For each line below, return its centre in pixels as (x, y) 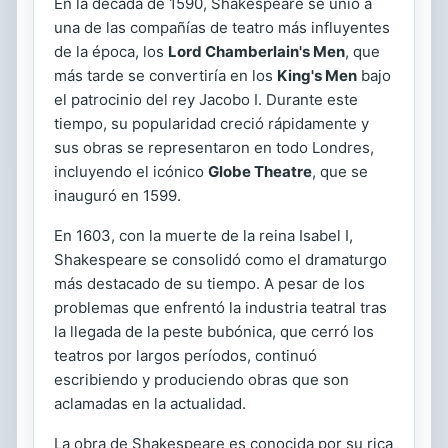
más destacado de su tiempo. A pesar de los (209, 284)
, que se (340, 172)
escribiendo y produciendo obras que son (201, 380)
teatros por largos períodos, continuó (185, 356)
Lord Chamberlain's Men (256, 52)
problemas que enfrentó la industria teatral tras (220, 308)
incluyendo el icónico (131, 172)
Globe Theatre (260, 172)
